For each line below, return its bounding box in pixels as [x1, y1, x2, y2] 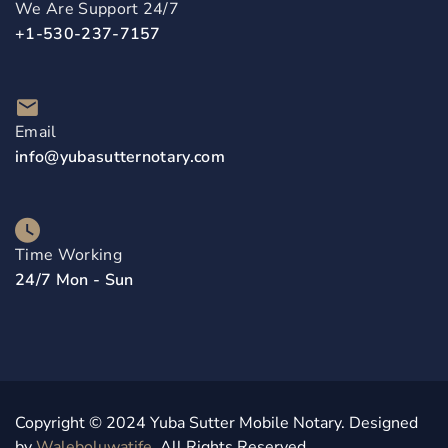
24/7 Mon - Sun [15, 269, 134, 292]
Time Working [15, 244, 122, 267]
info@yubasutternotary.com [15, 146, 225, 169]
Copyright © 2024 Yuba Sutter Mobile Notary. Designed [15, 412, 418, 435]
